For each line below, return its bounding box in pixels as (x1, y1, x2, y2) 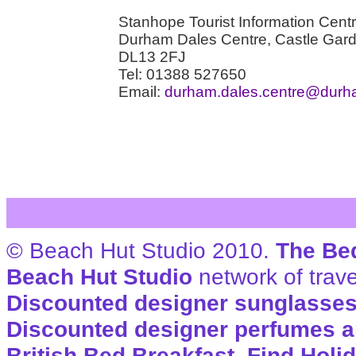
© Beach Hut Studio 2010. (6, 238, 276, 263)
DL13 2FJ (118, 48, 186, 65)
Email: (118, 83, 164, 100)
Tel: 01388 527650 (118, 65, 246, 83)
